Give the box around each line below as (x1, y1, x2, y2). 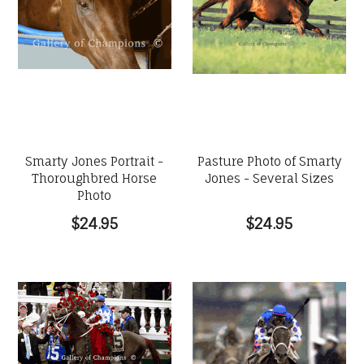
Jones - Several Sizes (205, 171, 335, 186)
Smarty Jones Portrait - (25, 154, 164, 169)
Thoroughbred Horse (32, 171, 158, 186)
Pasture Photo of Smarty (197, 154, 342, 169)
